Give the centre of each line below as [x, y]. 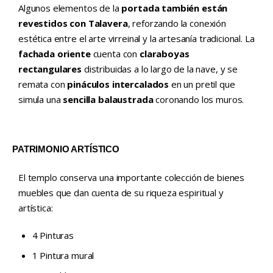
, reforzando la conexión [177, 23]
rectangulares [50, 69]
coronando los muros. [199, 100]
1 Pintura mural [63, 255]
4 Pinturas [53, 235]
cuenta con [115, 54]
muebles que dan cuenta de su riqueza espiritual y [121, 193]
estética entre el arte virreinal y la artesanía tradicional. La [136, 39]
